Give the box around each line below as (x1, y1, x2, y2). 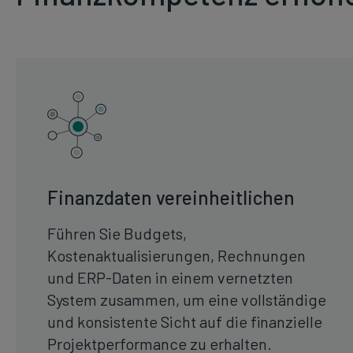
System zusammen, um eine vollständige (47, 290, 326, 310)
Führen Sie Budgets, (47, 224, 187, 243)
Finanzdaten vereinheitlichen (47, 186, 295, 210)
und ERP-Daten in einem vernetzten (47, 268, 293, 288)
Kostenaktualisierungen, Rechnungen (47, 246, 306, 266)
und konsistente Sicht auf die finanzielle (47, 312, 322, 332)
